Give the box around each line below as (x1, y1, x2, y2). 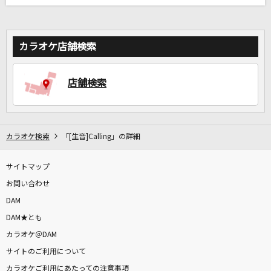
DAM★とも (6, 214, 42, 222)
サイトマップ (6, 163, 50, 171)
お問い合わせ (6, 180, 50, 188)
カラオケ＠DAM (6, 231, 57, 239)
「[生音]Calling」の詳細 (62, 133, 140, 141)
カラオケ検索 (6, 133, 50, 141)
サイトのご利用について (6, 248, 86, 256)
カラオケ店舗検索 (19, 42, 96, 52)
